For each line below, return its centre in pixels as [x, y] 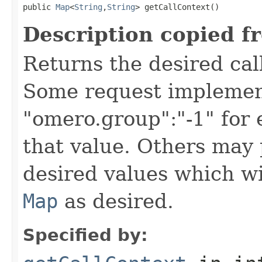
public [39, 7]
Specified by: [85, 235]
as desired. [116, 201]
